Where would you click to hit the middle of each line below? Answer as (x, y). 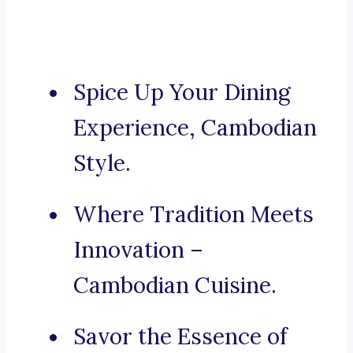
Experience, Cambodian (195, 128)
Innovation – (138, 250)
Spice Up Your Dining (182, 93)
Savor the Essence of (180, 337)
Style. (102, 163)
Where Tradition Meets (193, 215)
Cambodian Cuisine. (175, 286)
